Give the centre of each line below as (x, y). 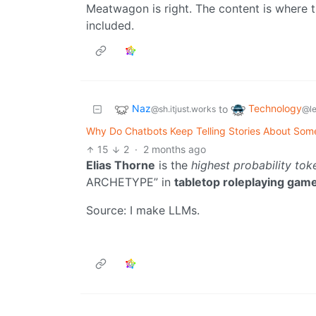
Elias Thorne (121, 165)
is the (173, 165)
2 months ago (174, 150)
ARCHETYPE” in (130, 182)
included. (110, 26)
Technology (275, 109)
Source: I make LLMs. (143, 211)
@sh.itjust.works (183, 109)
